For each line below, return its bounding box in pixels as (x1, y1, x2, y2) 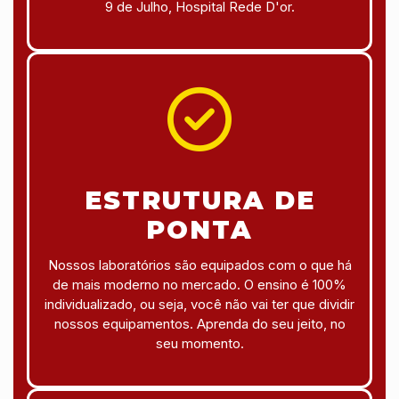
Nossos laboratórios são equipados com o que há (47, 256, 352, 273)
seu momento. (155, 334, 244, 352)
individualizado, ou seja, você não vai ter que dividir (45, 295, 354, 313)
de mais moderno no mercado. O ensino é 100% (53, 275, 346, 293)
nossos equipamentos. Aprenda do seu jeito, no (53, 314, 346, 332)
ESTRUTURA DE (84, 184, 315, 216)
